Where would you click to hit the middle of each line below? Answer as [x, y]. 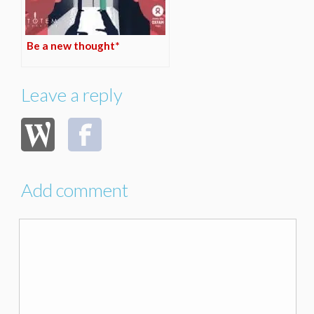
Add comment [75, 190]
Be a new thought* [73, 46]
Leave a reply [72, 95]
